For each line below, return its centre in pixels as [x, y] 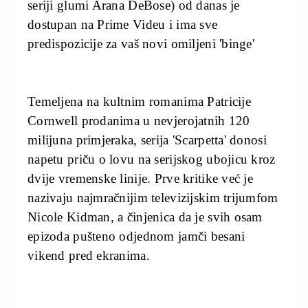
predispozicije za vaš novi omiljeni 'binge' [141, 44]
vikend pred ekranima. [89, 256]
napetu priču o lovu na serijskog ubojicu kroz [152, 159]
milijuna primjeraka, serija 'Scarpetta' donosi [147, 140]
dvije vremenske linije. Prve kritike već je [141, 179]
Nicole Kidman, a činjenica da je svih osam [145, 217]
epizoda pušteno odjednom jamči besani [136, 236]
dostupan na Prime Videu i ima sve [123, 25]
